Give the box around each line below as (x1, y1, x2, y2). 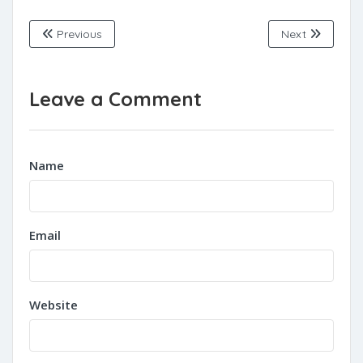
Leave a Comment (29, 86, 202, 111)
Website (29, 296, 78, 313)
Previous (53, 26, 102, 41)
